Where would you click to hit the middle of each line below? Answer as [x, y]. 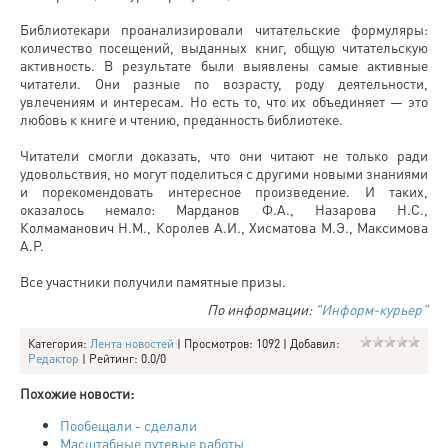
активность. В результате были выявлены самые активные [224, 65]
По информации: [261, 309]
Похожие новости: [77, 393]
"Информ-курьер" [371, 309]
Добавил [313, 344]
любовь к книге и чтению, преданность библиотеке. [181, 119]
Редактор [53, 359]
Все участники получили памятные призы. [153, 281]
